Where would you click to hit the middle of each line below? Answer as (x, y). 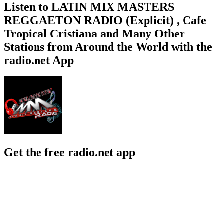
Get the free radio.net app (70, 153)
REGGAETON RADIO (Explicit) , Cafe (105, 20)
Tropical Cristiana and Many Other (94, 33)
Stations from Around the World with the (108, 47)
